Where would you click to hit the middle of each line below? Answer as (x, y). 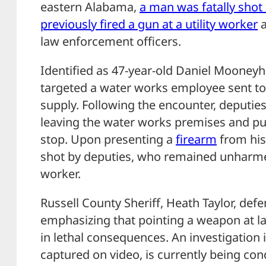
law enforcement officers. (111, 42)
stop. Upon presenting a (108, 140)
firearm (196, 140)
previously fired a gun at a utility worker (149, 24)
